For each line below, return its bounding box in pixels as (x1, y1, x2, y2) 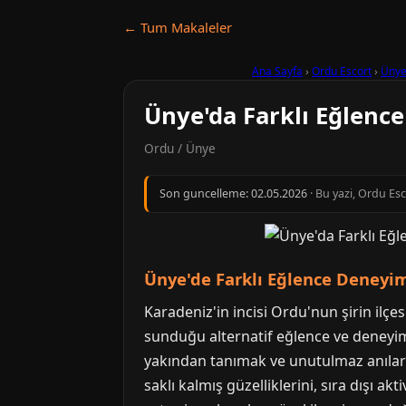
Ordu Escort (312, 63, 372, 79)
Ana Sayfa (252, 63, 303, 79)
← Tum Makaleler (123, 18, 232, 36)
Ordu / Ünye (144, 140, 216, 157)
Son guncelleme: (159, 186, 251, 201)
